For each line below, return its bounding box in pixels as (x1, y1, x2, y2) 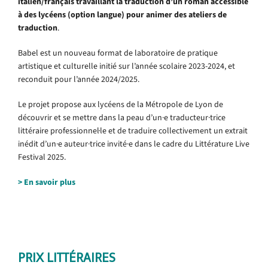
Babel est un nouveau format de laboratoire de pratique (18, 47, 218, 59)
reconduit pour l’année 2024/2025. (18, 73, 139, 85)
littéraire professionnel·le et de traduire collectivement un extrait (18, 124, 248, 136)
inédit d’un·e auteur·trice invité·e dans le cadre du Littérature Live (18, 138, 249, 150)
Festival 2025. (18, 151, 66, 163)
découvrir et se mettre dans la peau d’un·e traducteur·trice (18, 111, 226, 123)
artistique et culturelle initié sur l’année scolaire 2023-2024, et (18, 60, 235, 72)
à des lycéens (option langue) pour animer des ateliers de (18, 8, 227, 20)
